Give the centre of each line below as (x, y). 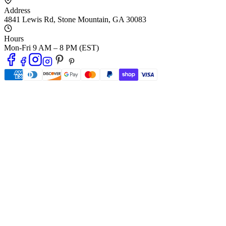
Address (17, 10)
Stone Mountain (83, 19)
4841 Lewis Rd (29, 19)
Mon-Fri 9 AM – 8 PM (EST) (51, 47)
